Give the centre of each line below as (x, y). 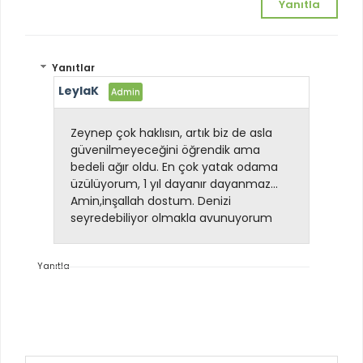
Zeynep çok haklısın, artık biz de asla (171, 133)
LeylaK (79, 91)
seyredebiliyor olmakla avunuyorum (173, 218)
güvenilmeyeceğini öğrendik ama (165, 150)
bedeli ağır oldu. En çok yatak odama (174, 167)
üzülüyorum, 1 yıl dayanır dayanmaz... (174, 184)
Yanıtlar (74, 68)
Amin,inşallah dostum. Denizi (151, 201)
